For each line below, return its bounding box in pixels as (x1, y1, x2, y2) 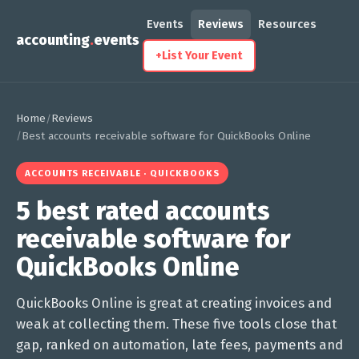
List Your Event (162, 49, 243, 63)
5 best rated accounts (16, 196, 270, 226)
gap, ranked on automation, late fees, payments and (16, 337, 343, 353)
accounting (16, 32, 90, 49)
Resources (258, 18, 317, 31)
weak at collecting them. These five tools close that (16, 316, 337, 332)
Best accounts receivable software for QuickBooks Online (22, 129, 311, 143)
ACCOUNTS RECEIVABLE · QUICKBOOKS (25, 167, 220, 179)
